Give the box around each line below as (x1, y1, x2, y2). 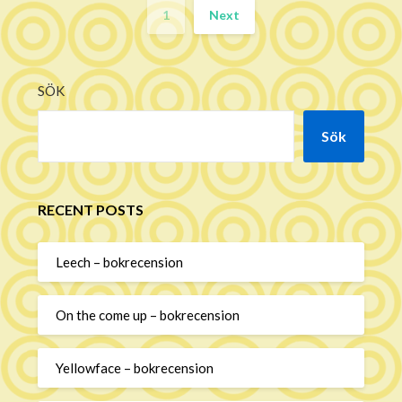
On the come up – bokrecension (56, 306, 240, 323)
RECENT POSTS (38, 201, 144, 218)
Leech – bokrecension (56, 253, 184, 270)
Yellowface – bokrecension (56, 359, 214, 376)
